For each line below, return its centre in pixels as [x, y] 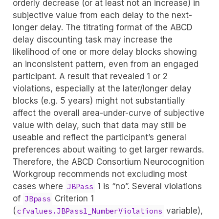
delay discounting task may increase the [92, 40]
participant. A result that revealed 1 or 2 [90, 77]
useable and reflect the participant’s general [99, 138]
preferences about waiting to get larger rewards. [108, 150]
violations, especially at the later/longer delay [102, 89]
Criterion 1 [73, 199]
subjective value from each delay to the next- [102, 15]
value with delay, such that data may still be [99, 125]
